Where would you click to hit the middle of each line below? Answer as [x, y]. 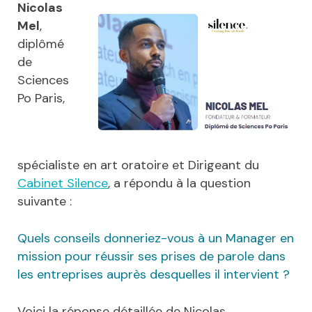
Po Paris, [41, 99]
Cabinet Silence [63, 183]
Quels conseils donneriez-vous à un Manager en [156, 238]
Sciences [43, 80]
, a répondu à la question [179, 183]
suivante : [45, 201]
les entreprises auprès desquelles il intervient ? [154, 274]
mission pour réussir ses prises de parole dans [151, 256]
